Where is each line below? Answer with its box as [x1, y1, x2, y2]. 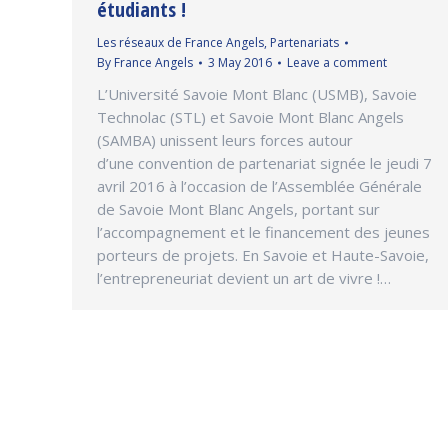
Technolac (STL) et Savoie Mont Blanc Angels [97, 106, 404, 127]
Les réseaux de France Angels [97, 33, 264, 51]
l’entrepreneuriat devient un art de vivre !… [97, 267, 391, 288]
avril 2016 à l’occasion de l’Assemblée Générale [97, 175, 422, 196]
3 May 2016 [208, 53, 272, 71]
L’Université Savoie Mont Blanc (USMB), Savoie [97, 83, 417, 104]
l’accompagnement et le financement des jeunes [97, 221, 430, 242]
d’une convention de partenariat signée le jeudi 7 [97, 152, 432, 173]
